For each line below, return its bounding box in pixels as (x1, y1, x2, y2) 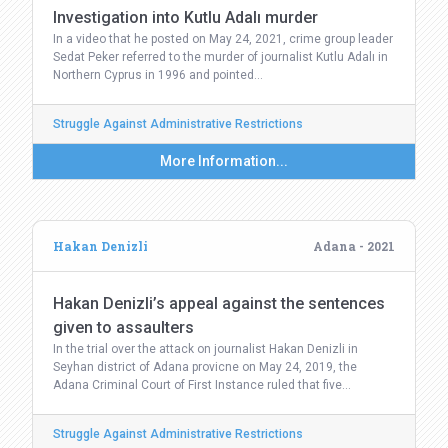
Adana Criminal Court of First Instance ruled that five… (53, 378, 351, 392)
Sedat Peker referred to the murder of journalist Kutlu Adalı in (53, 50, 388, 64)
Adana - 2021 (313, 238, 395, 254)
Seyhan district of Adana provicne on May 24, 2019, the (53, 360, 357, 374)
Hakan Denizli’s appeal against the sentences (53, 294, 385, 313)
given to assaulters (53, 318, 194, 337)
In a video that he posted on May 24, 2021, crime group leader (53, 32, 393, 46)
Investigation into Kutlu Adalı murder (53, 8, 318, 27)
